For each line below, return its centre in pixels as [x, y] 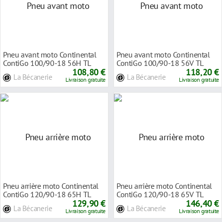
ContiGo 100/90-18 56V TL [160, 63]
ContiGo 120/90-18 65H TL [47, 194]
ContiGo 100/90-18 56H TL [47, 63]
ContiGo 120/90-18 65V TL [160, 194]
